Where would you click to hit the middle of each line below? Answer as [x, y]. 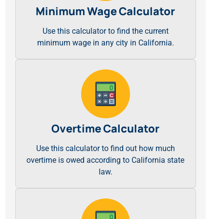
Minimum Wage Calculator [106, 11]
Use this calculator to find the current [105, 31]
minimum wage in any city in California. [105, 43]
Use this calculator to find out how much [105, 148]
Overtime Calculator [106, 129]
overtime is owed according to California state [106, 160]
